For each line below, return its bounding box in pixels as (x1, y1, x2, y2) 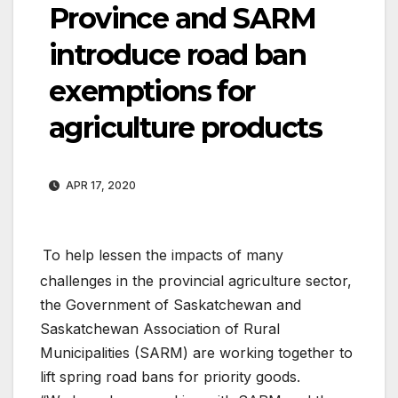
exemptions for (49, 73, 255, 108)
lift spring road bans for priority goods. (40, 367, 300, 386)
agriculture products (49, 109, 322, 145)
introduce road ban (49, 36, 306, 72)
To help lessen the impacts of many (43, 245, 283, 264)
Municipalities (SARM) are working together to (40, 343, 353, 362)
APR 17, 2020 (63, 178, 136, 192)
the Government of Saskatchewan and (40, 295, 301, 314)
